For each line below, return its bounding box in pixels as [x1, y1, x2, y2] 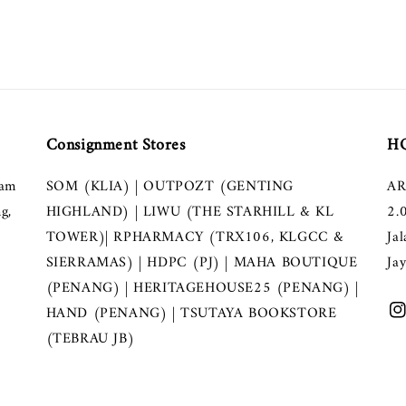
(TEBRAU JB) [45, 326, 135, 353]
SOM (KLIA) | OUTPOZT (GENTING [45, 174, 295, 200]
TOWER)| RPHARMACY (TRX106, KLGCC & [45, 225, 345, 251]
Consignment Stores [45, 131, 186, 160]
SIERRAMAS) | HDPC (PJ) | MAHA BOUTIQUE [45, 250, 358, 276]
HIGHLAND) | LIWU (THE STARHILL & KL [45, 199, 334, 226]
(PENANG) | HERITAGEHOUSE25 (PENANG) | [45, 275, 359, 302]
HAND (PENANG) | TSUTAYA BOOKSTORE [45, 301, 337, 327]
